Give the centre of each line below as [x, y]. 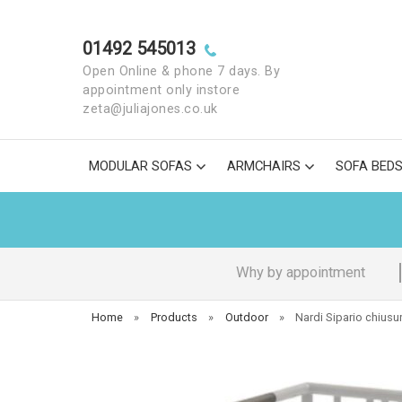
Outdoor [246, 317]
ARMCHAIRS [264, 166]
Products [174, 317]
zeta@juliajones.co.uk [150, 109]
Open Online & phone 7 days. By [181, 71]
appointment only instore [161, 90]
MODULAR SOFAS [140, 166]
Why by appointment [300, 272]
